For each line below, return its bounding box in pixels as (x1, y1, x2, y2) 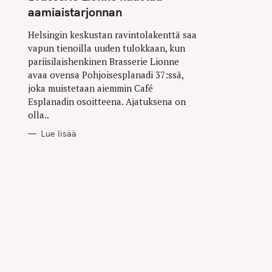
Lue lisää (41, 128, 77, 140)
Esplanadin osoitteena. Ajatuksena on (28, 95, 186, 107)
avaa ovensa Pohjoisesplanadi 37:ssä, (28, 68, 183, 81)
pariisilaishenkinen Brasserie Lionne (28, 55, 179, 67)
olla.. (28, 108, 49, 121)
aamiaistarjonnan (28, 4, 122, 19)
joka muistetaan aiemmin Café (28, 81, 153, 94)
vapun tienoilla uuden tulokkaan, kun (28, 41, 185, 54)
